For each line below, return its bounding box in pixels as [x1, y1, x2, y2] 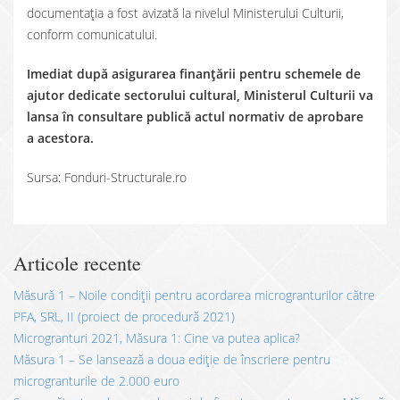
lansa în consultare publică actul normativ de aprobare [27, 108, 363, 125]
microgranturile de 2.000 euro [13, 372, 179, 389]
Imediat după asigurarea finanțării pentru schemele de [27, 65, 361, 82]
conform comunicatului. [27, 26, 157, 43]
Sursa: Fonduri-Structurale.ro [27, 169, 187, 186]
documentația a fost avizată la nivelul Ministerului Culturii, [27, 4, 344, 21]
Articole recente [13, 250, 141, 276]
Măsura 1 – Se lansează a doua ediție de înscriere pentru [13, 351, 330, 368]
